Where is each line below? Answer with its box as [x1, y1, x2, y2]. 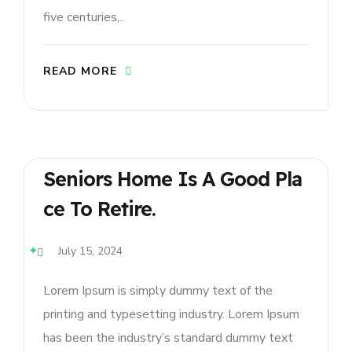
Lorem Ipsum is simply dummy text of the [43, 281, 273, 299]
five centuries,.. [43, 9, 124, 27]
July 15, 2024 [58, 243, 123, 258]
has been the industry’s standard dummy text [43, 328, 293, 346]
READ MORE [43, 64, 117, 79]
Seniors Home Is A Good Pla [43, 167, 302, 192]
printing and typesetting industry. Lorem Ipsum [43, 305, 299, 323]
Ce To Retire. [43, 196, 156, 222]
